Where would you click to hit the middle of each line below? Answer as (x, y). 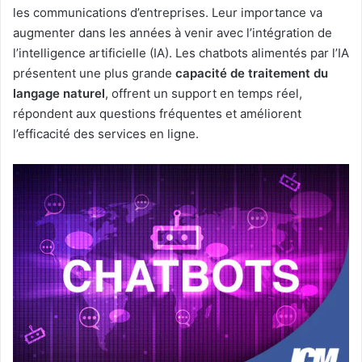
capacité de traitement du (252, 74)
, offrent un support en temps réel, (204, 94)
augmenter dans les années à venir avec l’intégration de (173, 33)
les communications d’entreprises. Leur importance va (168, 13)
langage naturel (59, 94)
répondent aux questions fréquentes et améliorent (157, 114)
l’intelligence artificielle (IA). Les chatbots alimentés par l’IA (181, 53)
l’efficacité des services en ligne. (106, 134)
